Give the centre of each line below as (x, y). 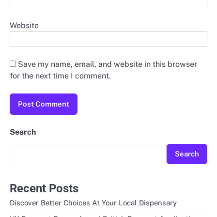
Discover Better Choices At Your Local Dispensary (93, 202)
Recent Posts (44, 188)
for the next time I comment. (60, 76)
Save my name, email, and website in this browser (108, 64)
